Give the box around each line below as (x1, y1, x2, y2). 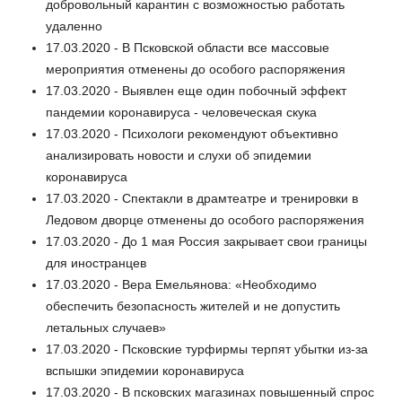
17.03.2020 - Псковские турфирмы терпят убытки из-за (46, 341, 368, 356)
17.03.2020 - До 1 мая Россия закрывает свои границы (46, 233, 367, 249)
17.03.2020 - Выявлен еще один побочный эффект (46, 83, 346, 98)
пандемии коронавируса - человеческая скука (46, 104, 317, 119)
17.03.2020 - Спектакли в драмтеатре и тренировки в (46, 190, 358, 205)
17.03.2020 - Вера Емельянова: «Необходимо (46, 276, 317, 292)
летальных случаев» (46, 319, 166, 335)
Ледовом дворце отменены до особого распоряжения (46, 212, 364, 227)
